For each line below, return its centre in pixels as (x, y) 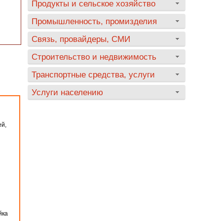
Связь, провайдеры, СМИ (81, 39)
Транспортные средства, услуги (93, 74)
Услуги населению (67, 92)
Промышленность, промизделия (94, 21)
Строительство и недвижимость (94, 57)
